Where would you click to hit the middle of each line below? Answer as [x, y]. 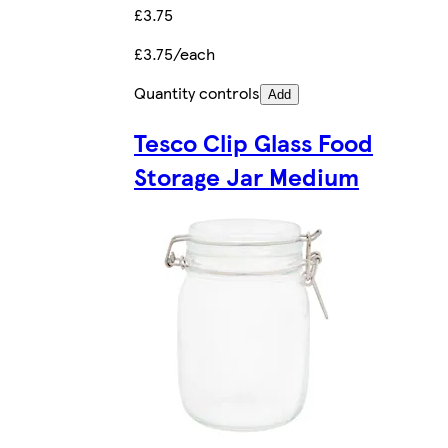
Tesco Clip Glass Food [253, 142]
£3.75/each [174, 54]
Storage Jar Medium [246, 176]
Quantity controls [197, 93]
